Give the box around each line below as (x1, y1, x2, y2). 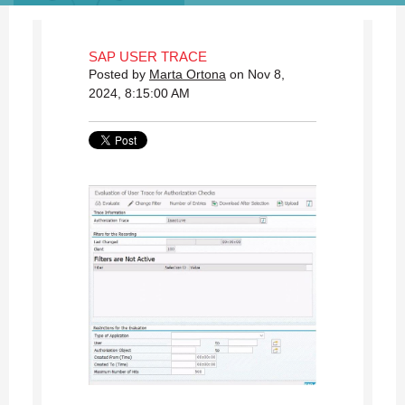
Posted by (89, 66, 149, 81)
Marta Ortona (149, 66, 226, 81)
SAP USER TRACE (89, 48, 207, 64)
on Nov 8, (226, 66, 285, 81)
